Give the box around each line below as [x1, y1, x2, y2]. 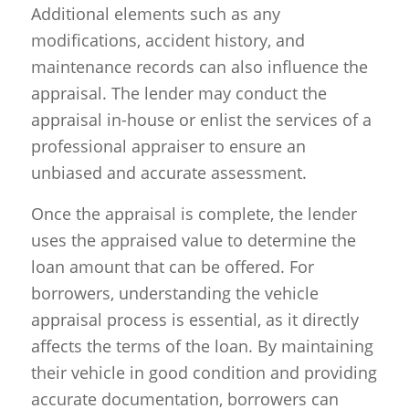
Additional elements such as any [30, 3, 280, 26]
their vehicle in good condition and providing [30, 361, 377, 383]
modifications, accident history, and [30, 29, 305, 52]
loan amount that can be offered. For [30, 255, 314, 278]
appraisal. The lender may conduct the [30, 82, 327, 105]
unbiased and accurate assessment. [30, 162, 307, 184]
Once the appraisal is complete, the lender [30, 202, 357, 225]
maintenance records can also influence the [30, 56, 368, 79]
